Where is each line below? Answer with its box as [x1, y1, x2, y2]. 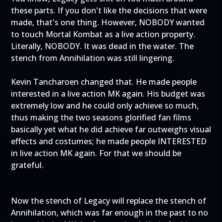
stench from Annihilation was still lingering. [11, 53, 174, 63]
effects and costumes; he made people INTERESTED [11, 136, 207, 147]
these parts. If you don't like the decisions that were [11, 5, 207, 16]
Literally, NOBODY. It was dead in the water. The [11, 41, 194, 52]
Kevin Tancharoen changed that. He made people [11, 76, 197, 87]
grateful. [11, 160, 44, 170]
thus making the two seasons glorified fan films [11, 112, 191, 123]
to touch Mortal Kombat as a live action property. [11, 29, 195, 40]
